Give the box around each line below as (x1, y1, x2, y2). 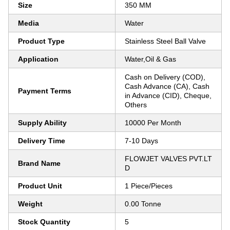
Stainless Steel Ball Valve (125, 37, 206, 45)
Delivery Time (18, 137, 65, 145)
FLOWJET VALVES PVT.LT (125, 155, 212, 163)
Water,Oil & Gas (125, 55, 176, 63)
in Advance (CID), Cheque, (125, 91, 212, 100)
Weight (18, 200, 43, 208)
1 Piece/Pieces (125, 182, 172, 190)
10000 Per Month (125, 119, 181, 127)
